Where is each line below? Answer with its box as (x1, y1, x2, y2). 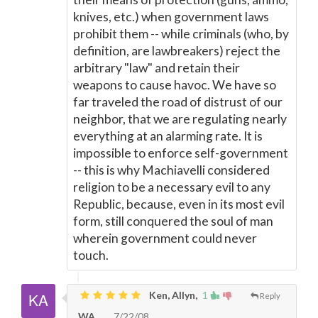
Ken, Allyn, (147, 289, 197, 301)
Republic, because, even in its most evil (73, 197, 285, 212)
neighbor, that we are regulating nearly (73, 111, 287, 126)
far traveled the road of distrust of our (73, 94, 283, 109)
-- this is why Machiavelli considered (73, 163, 270, 177)
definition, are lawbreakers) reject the (73, 43, 280, 58)
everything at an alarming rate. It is (73, 128, 263, 143)
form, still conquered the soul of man (73, 214, 273, 229)
